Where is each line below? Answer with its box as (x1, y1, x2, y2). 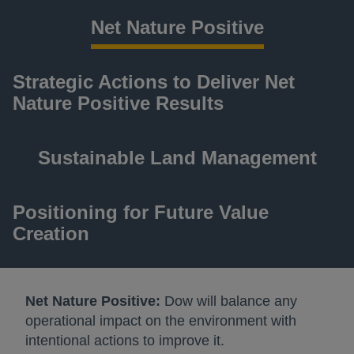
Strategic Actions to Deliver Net (13, 71, 295, 92)
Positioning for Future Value (13, 201, 269, 223)
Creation (13, 223, 89, 244)
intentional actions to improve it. (25, 333, 224, 348)
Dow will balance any (160, 293, 297, 309)
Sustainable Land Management (37, 147, 317, 168)
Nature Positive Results (13, 92, 224, 114)
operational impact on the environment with (25, 313, 296, 329)
